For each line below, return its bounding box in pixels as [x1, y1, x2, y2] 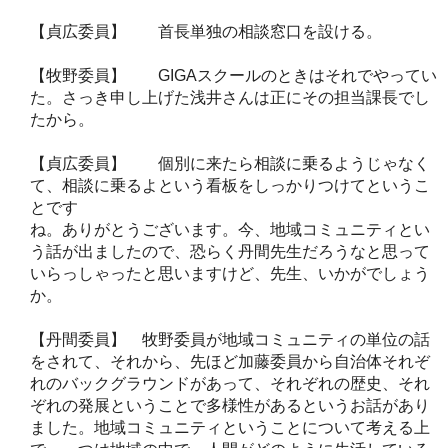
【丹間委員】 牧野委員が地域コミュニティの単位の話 [30, 330, 430, 348]
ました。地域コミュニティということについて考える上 [30, 418, 430, 436]
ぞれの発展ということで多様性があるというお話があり [30, 396, 430, 414]
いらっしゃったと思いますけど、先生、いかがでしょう [30, 264, 430, 282]
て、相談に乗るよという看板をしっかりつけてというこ [30, 176, 430, 194]
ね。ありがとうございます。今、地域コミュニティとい [30, 220, 430, 238]
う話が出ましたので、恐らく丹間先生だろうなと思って [30, 242, 430, 260]
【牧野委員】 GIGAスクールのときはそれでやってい [30, 66, 437, 84]
